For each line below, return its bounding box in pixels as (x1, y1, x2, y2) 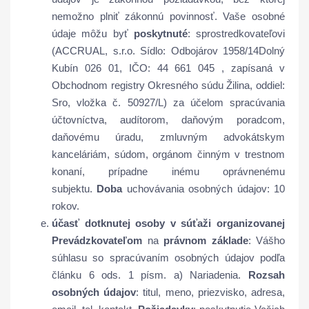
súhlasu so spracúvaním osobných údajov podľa (52, 252, 285, 263)
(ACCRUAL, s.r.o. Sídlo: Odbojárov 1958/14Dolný (52, 45, 285, 57)
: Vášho (248, 235, 285, 246)
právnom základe (163, 235, 248, 246)
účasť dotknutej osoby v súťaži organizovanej (52, 217, 285, 229)
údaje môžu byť (52, 28, 134, 39)
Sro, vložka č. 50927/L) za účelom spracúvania (52, 97, 285, 108)
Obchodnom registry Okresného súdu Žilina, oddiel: (52, 79, 285, 91)
